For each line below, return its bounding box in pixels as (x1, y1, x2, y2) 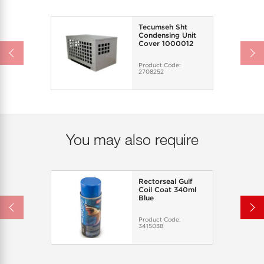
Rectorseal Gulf (138, 177, 193, 186)
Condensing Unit (138, 30, 196, 39)
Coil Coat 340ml (138, 185, 196, 194)
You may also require (65, 130, 199, 148)
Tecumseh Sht (138, 22, 187, 31)
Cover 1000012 (138, 38, 193, 48)
